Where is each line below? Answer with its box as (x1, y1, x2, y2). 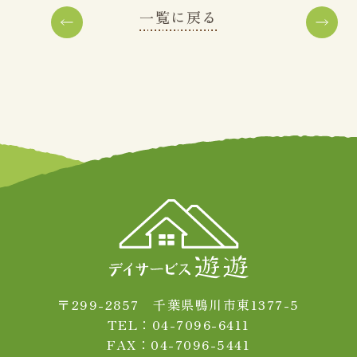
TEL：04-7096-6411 (107, 314, 250, 334)
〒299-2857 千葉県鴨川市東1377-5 (57, 294, 300, 314)
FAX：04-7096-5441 (107, 334, 250, 354)
